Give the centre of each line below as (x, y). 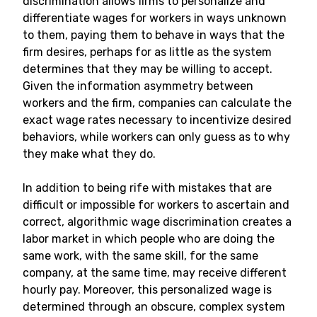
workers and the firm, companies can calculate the (157, 103)
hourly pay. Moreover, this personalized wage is (147, 290)
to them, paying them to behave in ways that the (154, 35)
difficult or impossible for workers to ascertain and (156, 205)
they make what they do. (89, 154)
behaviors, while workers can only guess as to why (156, 137)
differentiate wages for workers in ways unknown (155, 18)
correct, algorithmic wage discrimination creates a (157, 222)
